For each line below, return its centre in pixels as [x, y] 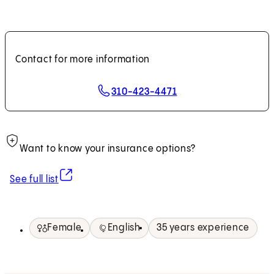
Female [65, 228]
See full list [34, 180]
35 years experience [203, 228]
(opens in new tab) [97, 174]
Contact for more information [83, 60]
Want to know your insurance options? [108, 149]
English [124, 228]
